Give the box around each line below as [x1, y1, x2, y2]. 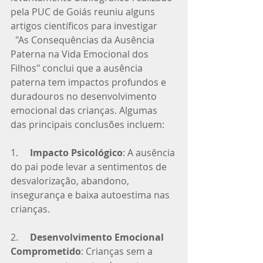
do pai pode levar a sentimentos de [11, 160, 169, 173]
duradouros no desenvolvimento [11, 89, 159, 103]
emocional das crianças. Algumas [11, 103, 160, 117]
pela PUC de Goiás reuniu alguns [11, 5, 157, 18]
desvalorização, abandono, [11, 174, 131, 187]
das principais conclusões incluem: [11, 117, 164, 131]
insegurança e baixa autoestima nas [11, 188, 172, 201]
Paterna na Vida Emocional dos [11, 47, 151, 60]
